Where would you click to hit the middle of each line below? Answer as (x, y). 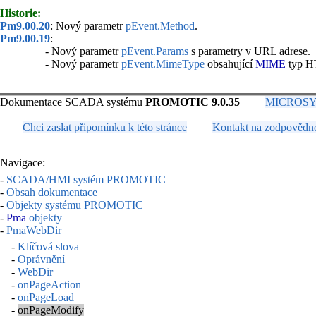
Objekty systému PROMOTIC (75, 205)
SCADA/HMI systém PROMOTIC (86, 179)
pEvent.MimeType (163, 64)
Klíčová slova (48, 247)
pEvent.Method (160, 26)
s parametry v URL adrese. (249, 51)
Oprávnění (41, 260)
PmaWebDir (34, 230)
